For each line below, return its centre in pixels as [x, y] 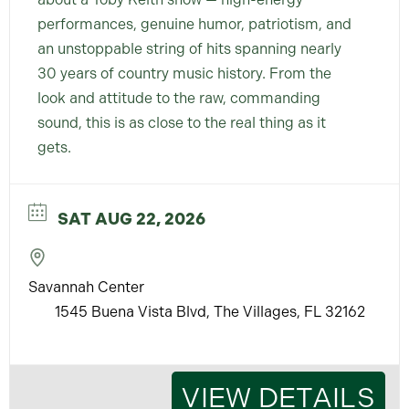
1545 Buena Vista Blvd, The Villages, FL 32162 [210, 312]
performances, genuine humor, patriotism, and [194, 24]
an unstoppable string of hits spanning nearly [189, 48]
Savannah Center [86, 287]
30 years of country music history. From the [184, 73]
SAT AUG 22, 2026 [131, 219]
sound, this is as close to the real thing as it [182, 122]
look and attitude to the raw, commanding [179, 98]
